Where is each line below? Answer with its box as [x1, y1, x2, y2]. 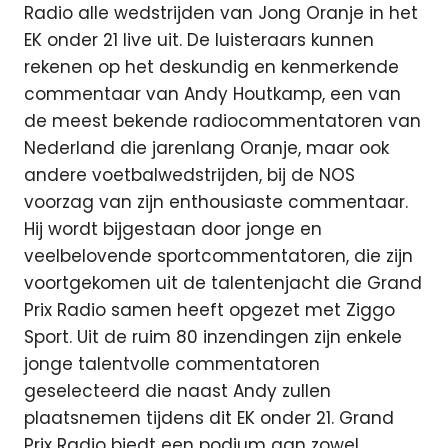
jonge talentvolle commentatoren [24, 352, 320, 377]
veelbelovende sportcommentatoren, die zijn [24, 244, 413, 269]
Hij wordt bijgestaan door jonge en [24, 217, 322, 242]
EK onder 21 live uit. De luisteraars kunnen [24, 28, 374, 53]
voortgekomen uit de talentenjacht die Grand [24, 271, 422, 296]
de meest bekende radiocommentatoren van [24, 109, 421, 134]
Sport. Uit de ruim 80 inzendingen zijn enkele [24, 325, 402, 350]
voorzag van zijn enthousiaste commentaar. [24, 190, 408, 215]
